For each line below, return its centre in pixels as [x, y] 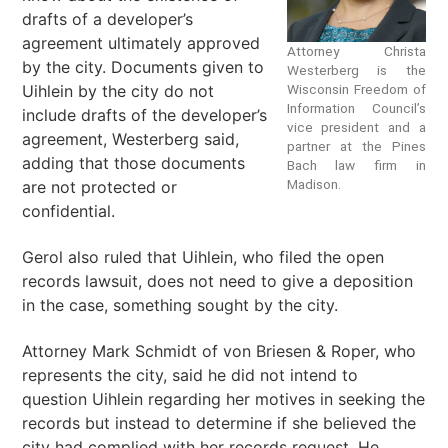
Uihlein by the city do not [118, 91]
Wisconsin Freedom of [356, 89]
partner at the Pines [356, 146]
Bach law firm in [356, 165]
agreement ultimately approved [141, 43]
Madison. [313, 184]
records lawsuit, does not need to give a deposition [218, 280]
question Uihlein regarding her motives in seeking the [224, 398]
